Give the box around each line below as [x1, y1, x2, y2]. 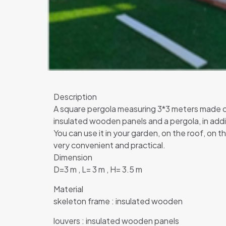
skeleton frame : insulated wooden [53, 196, 183, 207]
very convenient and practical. [53, 140, 165, 151]
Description [53, 91, 97, 102]
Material [53, 184, 83, 195]
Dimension [53, 152, 92, 163]
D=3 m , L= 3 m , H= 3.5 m [53, 164, 142, 175]
